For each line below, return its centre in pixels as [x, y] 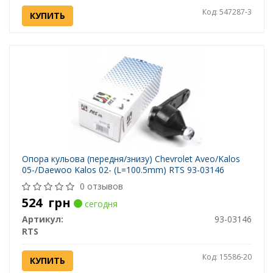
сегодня [100, 204]
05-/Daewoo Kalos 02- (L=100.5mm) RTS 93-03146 [123, 170]
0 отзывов [101, 186]
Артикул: [42, 219]
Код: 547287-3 [227, 12]
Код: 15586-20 [227, 257]
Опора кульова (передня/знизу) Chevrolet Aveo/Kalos [131, 159]
